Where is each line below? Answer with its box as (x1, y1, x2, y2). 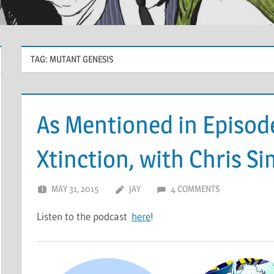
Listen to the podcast (37, 210, 132, 223)
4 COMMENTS (171, 183, 220, 195)
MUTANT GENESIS (49, 53, 113, 65)
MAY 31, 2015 (51, 183, 99, 195)
